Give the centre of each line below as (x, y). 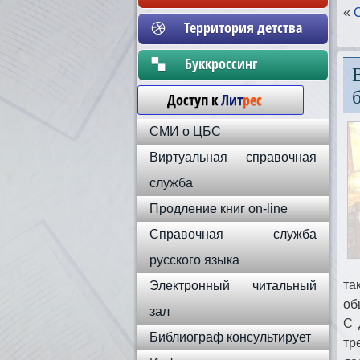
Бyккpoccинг (243, 63)
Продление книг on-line (219, 209)
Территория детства (243, 27)
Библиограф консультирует (230, 337)
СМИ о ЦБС (185, 131)
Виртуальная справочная (233, 157)
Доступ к (186, 100)
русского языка (194, 260)
